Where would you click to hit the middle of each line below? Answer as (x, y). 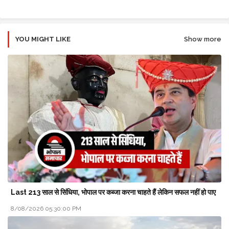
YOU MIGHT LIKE (43, 39)
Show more (203, 39)
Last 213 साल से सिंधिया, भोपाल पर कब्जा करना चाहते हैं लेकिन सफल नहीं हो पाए (113, 192)
